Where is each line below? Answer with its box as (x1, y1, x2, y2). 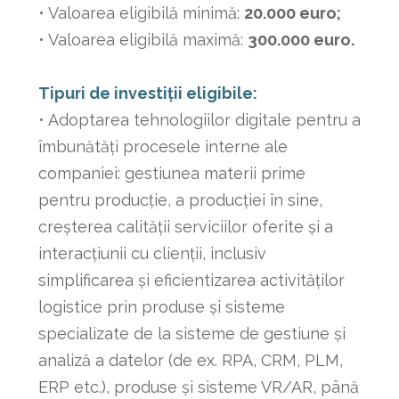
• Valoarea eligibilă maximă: (37, 30, 248, 50)
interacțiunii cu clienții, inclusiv (37, 244, 266, 264)
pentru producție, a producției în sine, (37, 191, 322, 210)
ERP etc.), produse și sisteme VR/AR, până (37, 378, 359, 397)
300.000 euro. (247, 30, 354, 50)
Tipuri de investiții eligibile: (37, 84, 257, 103)
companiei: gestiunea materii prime (37, 164, 305, 183)
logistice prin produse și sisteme (37, 297, 285, 317)
